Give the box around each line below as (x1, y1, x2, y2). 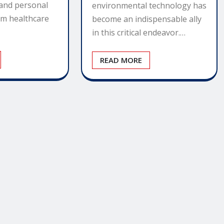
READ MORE (99, 55, 142, 65)
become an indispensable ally (91, 13, 201, 25)
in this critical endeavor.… (91, 27, 185, 38)
